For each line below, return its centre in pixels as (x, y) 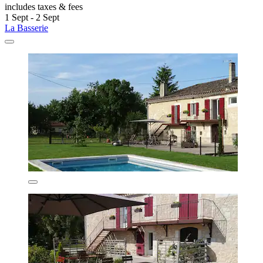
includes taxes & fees (44, 6)
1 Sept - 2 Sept (32, 17)
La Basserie (26, 28)
